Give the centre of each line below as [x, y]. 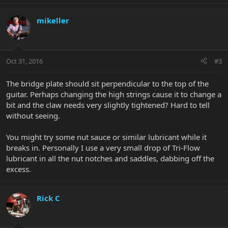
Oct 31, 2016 [24, 61]
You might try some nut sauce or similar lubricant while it [106, 137]
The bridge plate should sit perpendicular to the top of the [107, 83]
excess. [19, 169]
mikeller [53, 21]
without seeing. [33, 115]
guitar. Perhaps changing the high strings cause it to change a [114, 94]
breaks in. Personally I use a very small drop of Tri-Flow [103, 147]
